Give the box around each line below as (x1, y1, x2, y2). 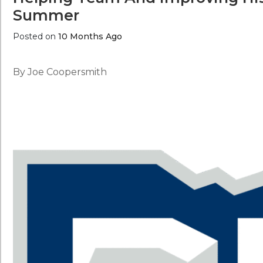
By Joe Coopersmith (13, 66, 107, 77)
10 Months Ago (58, 31, 122, 42)
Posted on (13, 31, 58, 42)
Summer (13, 6, 79, 24)
